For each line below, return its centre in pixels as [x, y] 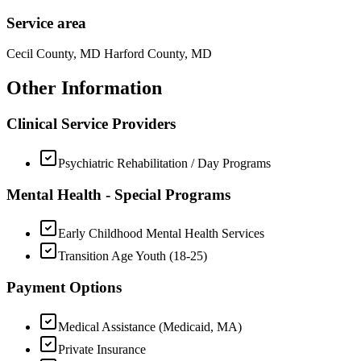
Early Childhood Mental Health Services [161, 234]
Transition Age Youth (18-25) [133, 256]
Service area [46, 23]
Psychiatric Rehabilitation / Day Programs [164, 163]
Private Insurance [102, 349]
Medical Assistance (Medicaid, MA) [150, 326]
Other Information [84, 88]
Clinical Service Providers [91, 124]
